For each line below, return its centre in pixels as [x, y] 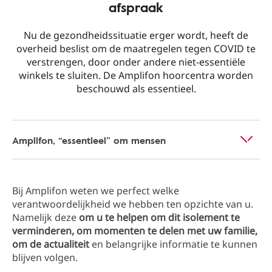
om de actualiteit [51, 244]
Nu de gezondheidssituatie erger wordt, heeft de [136, 35]
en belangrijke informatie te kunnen [173, 244]
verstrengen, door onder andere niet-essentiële [136, 62]
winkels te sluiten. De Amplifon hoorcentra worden [136, 75]
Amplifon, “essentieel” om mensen [89, 140]
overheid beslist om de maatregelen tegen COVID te [136, 49]
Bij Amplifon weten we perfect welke [96, 191]
